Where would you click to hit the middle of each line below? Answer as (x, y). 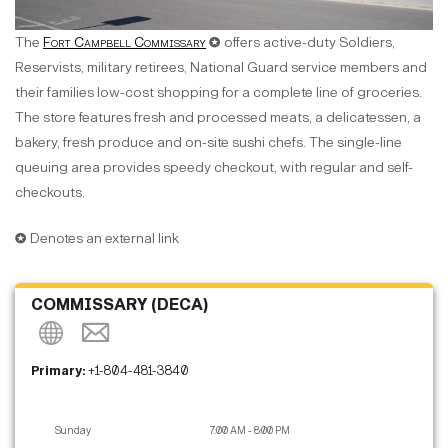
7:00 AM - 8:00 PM (250, 431)
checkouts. (50, 193)
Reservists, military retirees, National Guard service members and (221, 68)
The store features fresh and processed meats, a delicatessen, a (218, 118)
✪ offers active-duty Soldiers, (300, 43)
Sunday (73, 431)
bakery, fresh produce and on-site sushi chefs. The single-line (208, 143)
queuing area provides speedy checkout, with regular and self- (214, 168)
